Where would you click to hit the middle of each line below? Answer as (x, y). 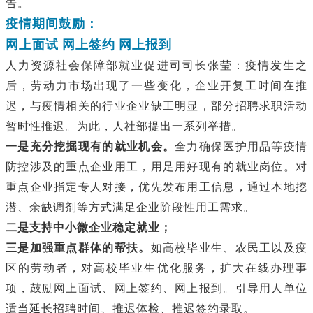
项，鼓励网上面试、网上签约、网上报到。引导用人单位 (156, 288)
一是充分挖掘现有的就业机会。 (90, 146)
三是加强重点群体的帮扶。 (78, 248)
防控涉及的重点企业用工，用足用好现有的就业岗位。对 (156, 167)
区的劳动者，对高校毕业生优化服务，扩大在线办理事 (156, 268)
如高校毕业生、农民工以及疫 (229, 248)
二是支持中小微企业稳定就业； (89, 227)
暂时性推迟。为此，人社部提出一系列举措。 (124, 126)
